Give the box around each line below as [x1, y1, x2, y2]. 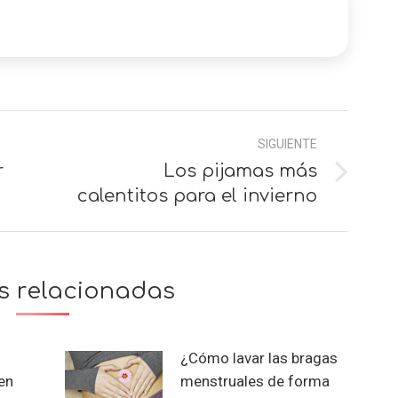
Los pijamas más [163, 160, 318, 181]
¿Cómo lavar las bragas [179, 348, 338, 367]
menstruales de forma [179, 371, 330, 390]
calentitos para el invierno [77, 185, 318, 206]
